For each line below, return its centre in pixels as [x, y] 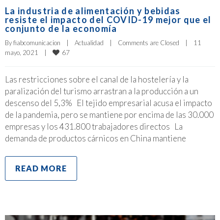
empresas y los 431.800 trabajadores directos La [94, 126]
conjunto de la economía [61, 28]
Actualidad [89, 42]
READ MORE [41, 168]
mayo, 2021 [25, 52]
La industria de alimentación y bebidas [93, 11]
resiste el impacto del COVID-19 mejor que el [108, 19]
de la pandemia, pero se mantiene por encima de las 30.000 [109, 114]
